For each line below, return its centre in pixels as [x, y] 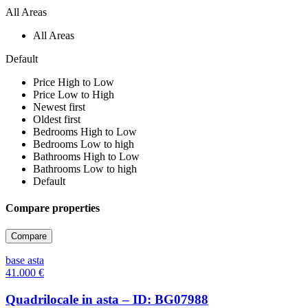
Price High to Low [74, 82]
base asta [25, 261]
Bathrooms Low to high [85, 168]
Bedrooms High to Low [85, 131]
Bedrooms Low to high [84, 144]
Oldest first [57, 119]
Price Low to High [74, 94]
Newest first [59, 107]
